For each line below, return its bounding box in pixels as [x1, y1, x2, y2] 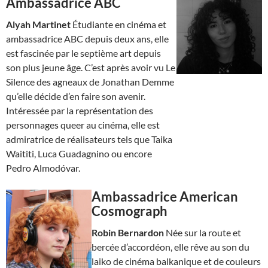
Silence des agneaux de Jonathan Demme [6, 75, 174, 87]
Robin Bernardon [91, 226, 164, 238]
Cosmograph [91, 202, 167, 219]
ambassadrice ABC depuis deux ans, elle [6, 32, 169, 44]
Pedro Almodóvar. [6, 162, 80, 173]
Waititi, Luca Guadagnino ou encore [6, 147, 152, 159]
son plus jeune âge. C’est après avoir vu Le [6, 61, 175, 73]
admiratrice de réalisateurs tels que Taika [6, 133, 172, 145]
